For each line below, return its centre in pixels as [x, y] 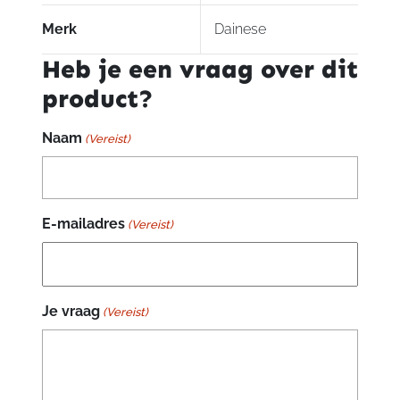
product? [97, 98]
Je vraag [71, 311]
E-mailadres [83, 223]
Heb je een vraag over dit [200, 69]
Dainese [240, 29]
